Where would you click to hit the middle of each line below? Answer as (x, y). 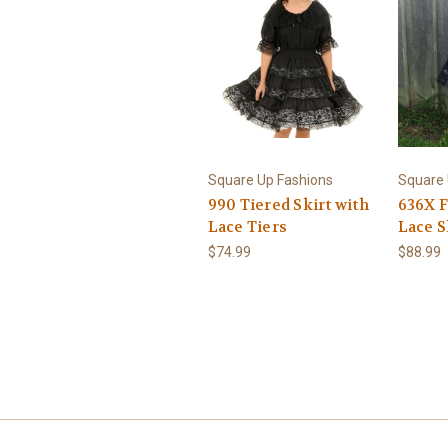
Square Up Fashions (270, 179)
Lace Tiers (247, 226)
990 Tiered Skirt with (288, 204)
